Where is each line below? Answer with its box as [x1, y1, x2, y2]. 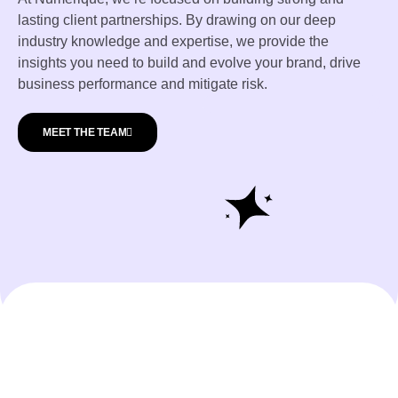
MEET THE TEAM [43, 125, 127, 139]
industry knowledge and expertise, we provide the [18, 33, 329, 49]
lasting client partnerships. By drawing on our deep [18, 12, 336, 28]
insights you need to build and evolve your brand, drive [18, 54, 361, 70]
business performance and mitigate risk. [18, 76, 267, 92]
